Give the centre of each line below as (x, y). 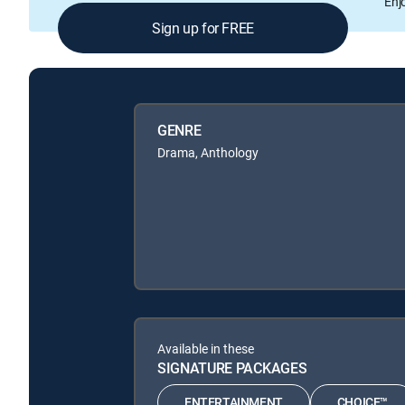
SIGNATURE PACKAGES (232, 367)
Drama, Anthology (208, 152)
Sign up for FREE (203, 28)
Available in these (206, 348)
